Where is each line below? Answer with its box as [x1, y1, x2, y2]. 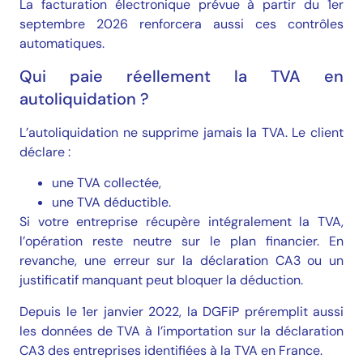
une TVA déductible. [52, 194, 171, 211]
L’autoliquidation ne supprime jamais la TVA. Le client [19, 123, 344, 141]
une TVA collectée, [52, 174, 161, 192]
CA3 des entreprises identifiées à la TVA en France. [19, 341, 322, 359]
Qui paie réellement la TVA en [19, 65, 344, 87]
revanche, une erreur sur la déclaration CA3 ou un [19, 252, 344, 270]
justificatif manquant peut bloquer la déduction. [19, 271, 303, 289]
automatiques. [19, 34, 105, 52]
